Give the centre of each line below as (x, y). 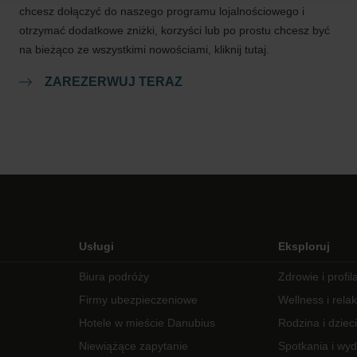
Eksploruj (304, 246)
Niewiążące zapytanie (134, 346)
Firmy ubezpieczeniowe (139, 300)
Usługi (97, 246)
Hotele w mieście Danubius (147, 323)
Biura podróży (114, 277)
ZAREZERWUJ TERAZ (114, 82)
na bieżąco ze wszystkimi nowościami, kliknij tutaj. (144, 49)
